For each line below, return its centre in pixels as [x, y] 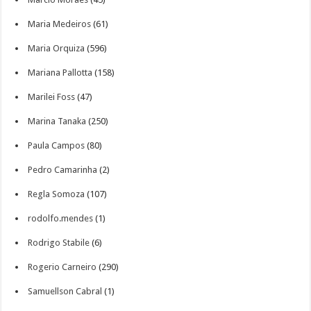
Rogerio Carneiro [62, 267]
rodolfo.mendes [61, 218]
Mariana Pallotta [60, 73]
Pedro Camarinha [63, 170]
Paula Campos [57, 145]
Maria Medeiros [60, 24]
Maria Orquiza [57, 48]
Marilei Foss [52, 97]
